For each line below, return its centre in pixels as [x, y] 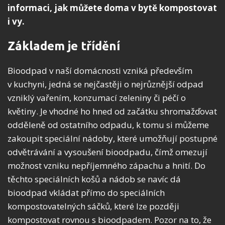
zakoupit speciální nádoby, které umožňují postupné [113, 138]
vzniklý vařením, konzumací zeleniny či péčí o [97, 97]
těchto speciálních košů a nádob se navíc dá [94, 179]
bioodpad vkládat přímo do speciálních [86, 192]
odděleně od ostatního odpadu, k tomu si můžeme [108, 125]
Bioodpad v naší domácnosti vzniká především [100, 70]
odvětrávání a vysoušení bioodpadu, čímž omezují [107, 152]
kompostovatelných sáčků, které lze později [93, 206]
